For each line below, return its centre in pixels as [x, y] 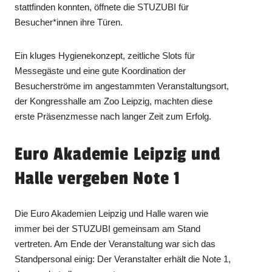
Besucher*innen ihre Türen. [69, 22]
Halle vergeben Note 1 [98, 178]
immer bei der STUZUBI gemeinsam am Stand [108, 228]
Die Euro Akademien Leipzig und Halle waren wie [112, 213]
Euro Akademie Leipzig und [117, 154]
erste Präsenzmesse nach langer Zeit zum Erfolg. [113, 116]
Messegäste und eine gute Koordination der [100, 70]
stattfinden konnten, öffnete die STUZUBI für [102, 7]
